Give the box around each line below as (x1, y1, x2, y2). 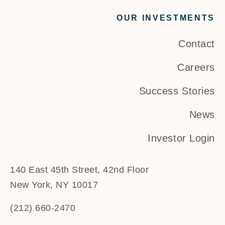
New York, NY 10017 (10, 180, 98, 190)
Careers (177, 62, 215, 73)
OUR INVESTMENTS (116, 14, 215, 23)
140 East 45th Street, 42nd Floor (10, 165, 149, 175)
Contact (178, 38, 215, 50)
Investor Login (148, 133, 215, 144)
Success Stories (139, 85, 215, 97)
